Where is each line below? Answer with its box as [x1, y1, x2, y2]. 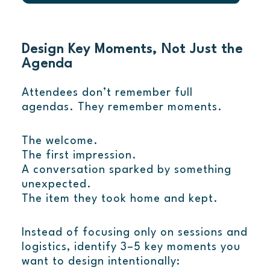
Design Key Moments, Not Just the [21, 43, 243, 57]
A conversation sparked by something [21, 165, 231, 176]
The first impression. [21, 150, 137, 162]
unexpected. [21, 179, 92, 190]
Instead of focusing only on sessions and [21, 227, 248, 239]
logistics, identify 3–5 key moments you [21, 242, 240, 253]
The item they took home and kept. [21, 193, 218, 205]
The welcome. [21, 136, 98, 147]
